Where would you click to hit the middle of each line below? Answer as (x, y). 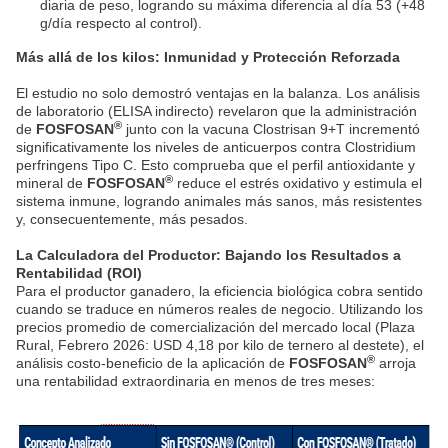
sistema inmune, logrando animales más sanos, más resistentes (219, 201)
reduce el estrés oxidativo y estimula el (297, 183)
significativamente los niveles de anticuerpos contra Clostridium (216, 147)
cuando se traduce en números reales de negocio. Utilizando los (219, 309)
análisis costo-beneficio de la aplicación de (152, 363)
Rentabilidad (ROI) (79, 273)
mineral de (49, 183)
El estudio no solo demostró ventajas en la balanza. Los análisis (218, 93)
